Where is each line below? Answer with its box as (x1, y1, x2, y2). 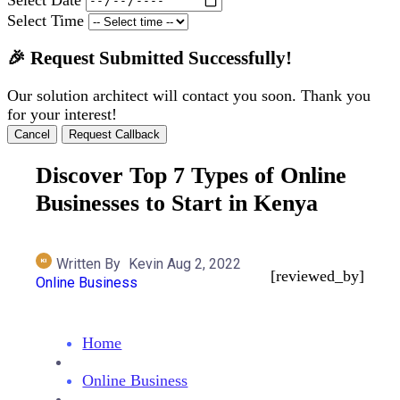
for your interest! (7, 104, 117, 123)
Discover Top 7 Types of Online (36, 161, 347, 188)
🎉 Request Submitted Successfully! (7, 47, 292, 68)
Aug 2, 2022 (167, 254, 242, 272)
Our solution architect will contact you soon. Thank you (7, 86, 371, 104)
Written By (56, 254, 125, 272)
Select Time (7, 11, 84, 29)
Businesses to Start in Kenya (36, 188, 319, 216)
